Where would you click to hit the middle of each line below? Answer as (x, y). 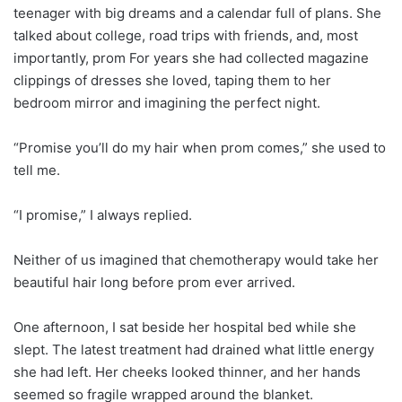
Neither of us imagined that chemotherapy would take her (196, 259)
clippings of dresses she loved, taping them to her (172, 80)
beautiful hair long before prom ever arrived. (154, 282)
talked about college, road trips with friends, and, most (186, 35)
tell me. (37, 170)
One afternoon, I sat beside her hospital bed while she (185, 327)
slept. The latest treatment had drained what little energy (194, 349)
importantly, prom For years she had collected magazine (191, 57)
